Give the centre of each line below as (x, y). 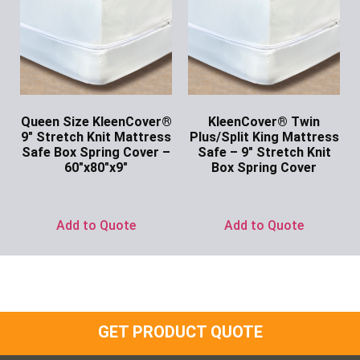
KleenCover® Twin (264, 122)
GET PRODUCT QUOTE (180, 332)
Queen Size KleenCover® (96, 122)
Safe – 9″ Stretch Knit (264, 153)
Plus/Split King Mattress (264, 137)
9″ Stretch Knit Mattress (96, 137)
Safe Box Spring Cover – (96, 153)
